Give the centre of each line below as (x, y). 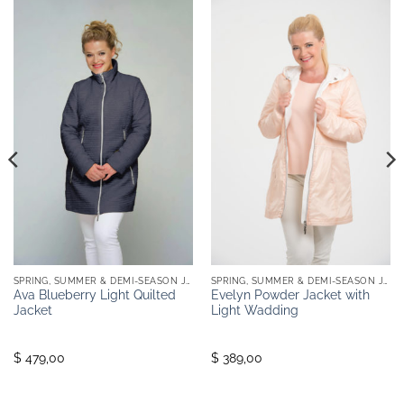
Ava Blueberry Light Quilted (94, 295)
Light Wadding (254, 311)
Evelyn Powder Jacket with (290, 295)
